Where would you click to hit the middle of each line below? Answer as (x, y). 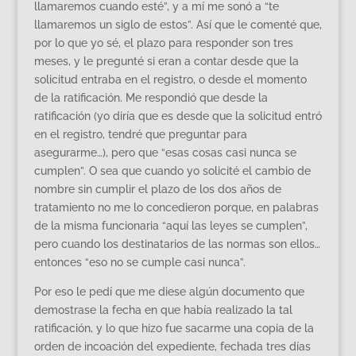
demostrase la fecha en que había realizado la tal (163, 310)
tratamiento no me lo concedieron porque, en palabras (176, 207)
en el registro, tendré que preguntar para (140, 134)
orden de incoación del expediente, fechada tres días (172, 346)
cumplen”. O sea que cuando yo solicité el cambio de (172, 170)
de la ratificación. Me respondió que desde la (151, 97)
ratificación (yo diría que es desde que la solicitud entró (178, 116)
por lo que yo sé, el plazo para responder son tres (163, 43)
